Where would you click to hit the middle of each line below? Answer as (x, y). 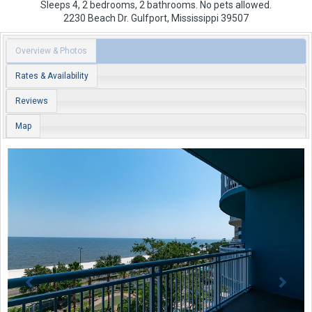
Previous (56, 156)
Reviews (31, 101)
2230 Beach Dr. (96, 18)
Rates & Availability (52, 76)
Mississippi (195, 18)
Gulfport (149, 18)
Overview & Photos (51, 50)
